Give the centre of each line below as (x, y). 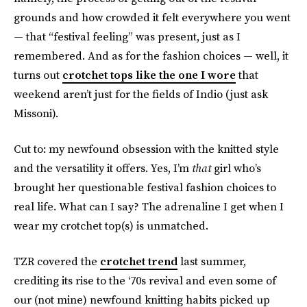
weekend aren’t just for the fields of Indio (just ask (141, 94)
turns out (38, 75)
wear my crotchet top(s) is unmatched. (111, 225)
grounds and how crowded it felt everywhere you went (152, 17)
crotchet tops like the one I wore (149, 75)
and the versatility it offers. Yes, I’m (103, 168)
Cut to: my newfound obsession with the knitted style (146, 149)
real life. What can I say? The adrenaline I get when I (149, 206)
